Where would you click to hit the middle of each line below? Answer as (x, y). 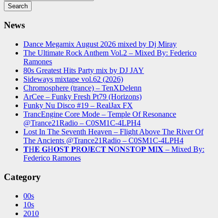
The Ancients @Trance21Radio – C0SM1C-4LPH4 (103, 141)
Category (22, 177)
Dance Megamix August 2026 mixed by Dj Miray (100, 44)
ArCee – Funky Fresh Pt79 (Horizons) (82, 97)
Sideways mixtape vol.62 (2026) (73, 79)
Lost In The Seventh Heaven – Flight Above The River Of (113, 132)
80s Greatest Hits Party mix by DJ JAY (84, 71)
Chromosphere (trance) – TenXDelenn (82, 88)
